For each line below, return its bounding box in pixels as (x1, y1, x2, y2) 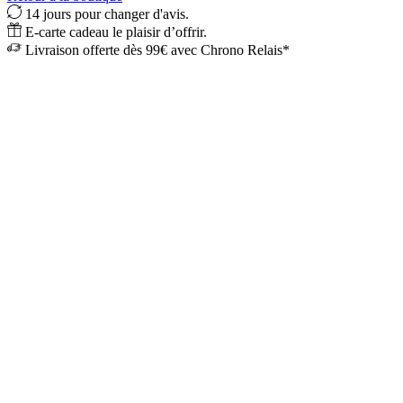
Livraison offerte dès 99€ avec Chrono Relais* (25, 41, 290, 58)
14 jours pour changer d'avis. (25, 5, 189, 22)
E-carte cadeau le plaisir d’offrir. (25, 23, 207, 40)
